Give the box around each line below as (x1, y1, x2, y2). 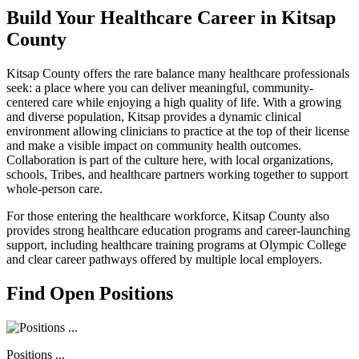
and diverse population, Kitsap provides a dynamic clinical (6, 109, 301, 123)
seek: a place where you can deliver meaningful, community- (6, 80, 313, 95)
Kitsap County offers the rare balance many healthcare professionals (6, 66, 349, 80)
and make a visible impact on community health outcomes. (6, 138, 301, 152)
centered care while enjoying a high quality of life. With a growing (6, 95, 341, 109)
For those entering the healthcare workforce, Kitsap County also (6, 208, 329, 223)
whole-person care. (6, 181, 103, 196)
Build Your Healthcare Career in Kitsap (6, 6, 336, 28)
